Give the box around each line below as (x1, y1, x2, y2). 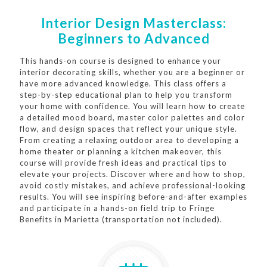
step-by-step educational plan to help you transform (20, 90, 232, 100)
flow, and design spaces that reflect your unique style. (20, 124, 237, 134)
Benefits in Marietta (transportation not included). (20, 215, 222, 225)
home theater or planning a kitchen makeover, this (20, 147, 222, 157)
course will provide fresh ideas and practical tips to (20, 158, 227, 168)
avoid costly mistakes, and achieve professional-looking (20, 181, 246, 191)
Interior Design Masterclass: (41, 15, 226, 32)
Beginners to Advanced (57, 30, 210, 47)
